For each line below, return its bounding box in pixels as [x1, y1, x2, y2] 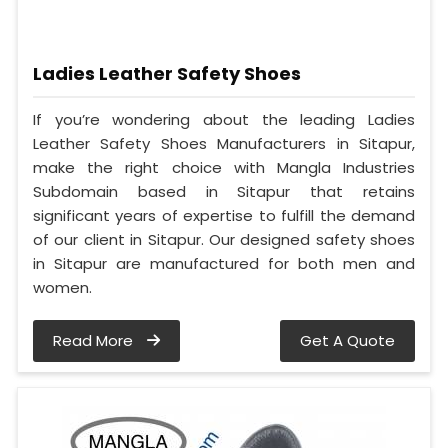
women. [33, 276, 92, 298]
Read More [53, 329, 137, 351]
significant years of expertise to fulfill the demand [33, 204, 415, 226]
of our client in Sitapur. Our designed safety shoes [33, 228, 415, 250]
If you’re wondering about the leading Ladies [33, 108, 415, 130]
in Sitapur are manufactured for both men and [33, 252, 415, 274]
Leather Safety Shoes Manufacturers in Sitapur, [33, 132, 415, 154]
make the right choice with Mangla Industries [33, 156, 415, 178]
